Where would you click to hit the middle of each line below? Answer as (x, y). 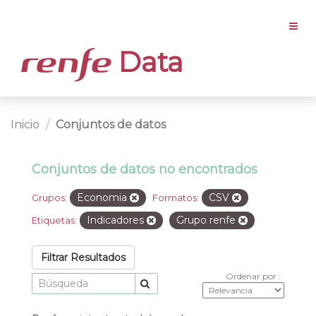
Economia (103, 197)
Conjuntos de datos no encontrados (145, 169)
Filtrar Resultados (83, 257)
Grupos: (49, 197)
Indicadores (117, 220)
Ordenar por (252, 276)
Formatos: (176, 197)
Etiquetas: (54, 220)
